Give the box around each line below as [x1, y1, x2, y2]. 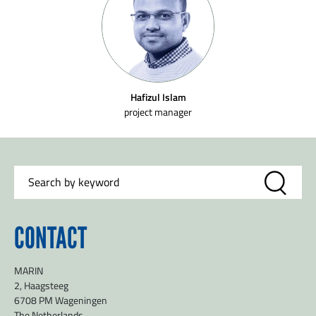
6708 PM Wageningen [14, 293, 107, 307]
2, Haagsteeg [14, 279, 68, 292]
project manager [124, 105, 192, 119]
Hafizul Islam [130, 90, 186, 104]
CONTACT [14, 220, 87, 256]
